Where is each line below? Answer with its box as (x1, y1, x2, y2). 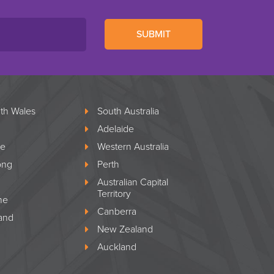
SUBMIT (136, 28, 171, 41)
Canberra (97, 205, 137, 218)
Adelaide (97, 122, 135, 135)
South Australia (97, 105, 160, 117)
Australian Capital (97, 176, 169, 188)
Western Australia (97, 140, 169, 153)
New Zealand (97, 223, 154, 235)
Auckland (97, 240, 137, 253)
